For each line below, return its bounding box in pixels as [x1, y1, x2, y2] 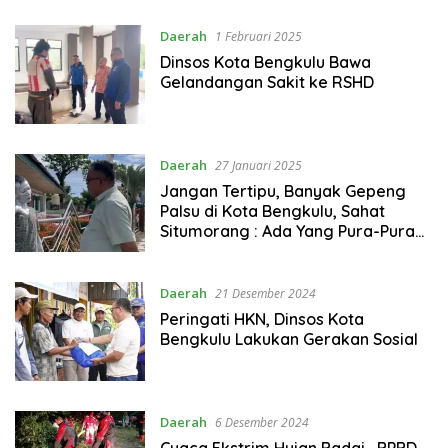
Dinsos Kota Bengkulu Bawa [159, 52, 371, 73]
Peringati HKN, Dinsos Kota [159, 309, 364, 330]
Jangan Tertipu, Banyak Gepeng [159, 180, 406, 201]
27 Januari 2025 [214, 156, 302, 174]
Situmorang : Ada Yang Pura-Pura [159, 220, 415, 241]
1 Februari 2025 [214, 28, 302, 46]
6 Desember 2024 [214, 413, 309, 431]
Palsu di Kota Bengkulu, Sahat [159, 200, 385, 221]
